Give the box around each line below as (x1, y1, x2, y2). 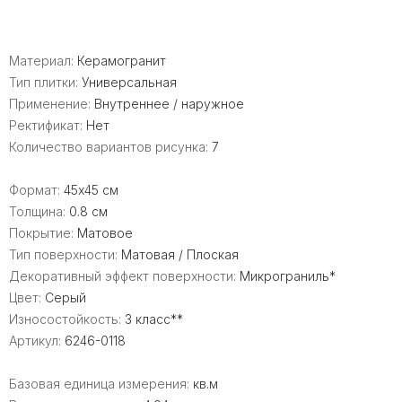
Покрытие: (9, 225, 77, 240)
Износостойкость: (9, 311, 125, 327)
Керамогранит (77, 53, 166, 68)
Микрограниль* (240, 268, 336, 284)
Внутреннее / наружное (94, 96, 244, 111)
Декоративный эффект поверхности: (9, 268, 240, 284)
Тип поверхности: (9, 247, 121, 262)
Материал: (9, 53, 77, 68)
